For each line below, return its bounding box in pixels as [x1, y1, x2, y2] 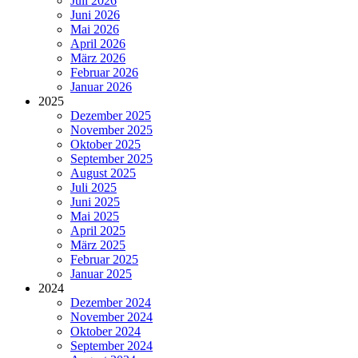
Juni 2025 [70, 195, 120, 209]
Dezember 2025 [70, 109, 151, 123]
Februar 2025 [70, 253, 138, 267]
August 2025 [70, 166, 136, 181]
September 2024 [70, 339, 153, 353]
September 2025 [70, 152, 153, 166]
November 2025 [70, 123, 153, 137]
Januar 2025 [70, 267, 132, 281]
